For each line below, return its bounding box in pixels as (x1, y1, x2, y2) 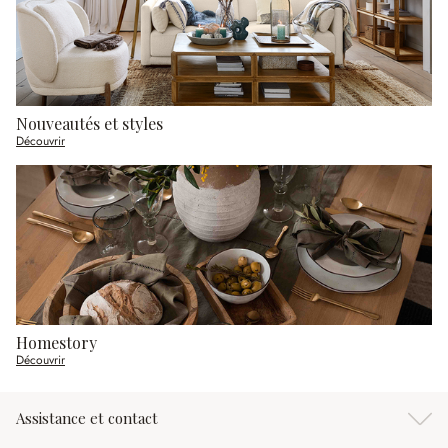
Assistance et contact (16, 408, 158, 429)
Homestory (16, 332, 97, 354)
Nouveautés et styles (16, 113, 163, 135)
